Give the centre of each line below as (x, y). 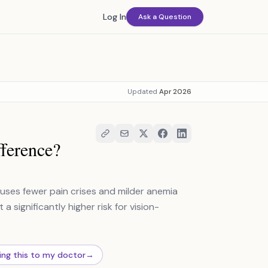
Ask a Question (165, 17)
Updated (143, 92)
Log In (115, 17)
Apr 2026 (175, 92)
